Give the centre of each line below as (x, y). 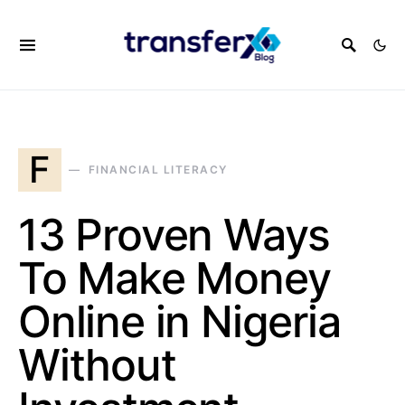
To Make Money (174, 278)
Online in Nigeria (179, 321)
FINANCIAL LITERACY (158, 170)
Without (97, 365)
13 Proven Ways (174, 235)
